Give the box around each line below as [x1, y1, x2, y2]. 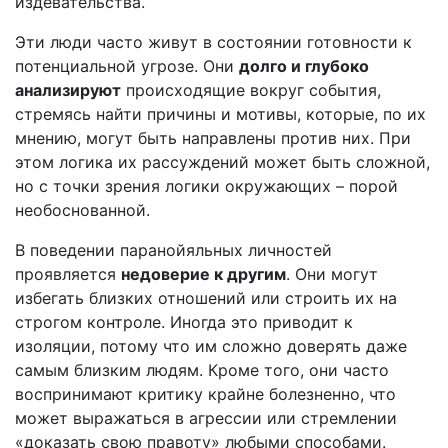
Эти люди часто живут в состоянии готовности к [15, 32, 412, 52]
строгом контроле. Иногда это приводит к [15, 312, 353, 332]
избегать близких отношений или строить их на [15, 288, 397, 308]
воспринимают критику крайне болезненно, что [15, 384, 396, 404]
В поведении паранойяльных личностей [15, 240, 332, 260]
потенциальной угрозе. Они [15, 56, 239, 76]
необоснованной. [15, 200, 150, 220]
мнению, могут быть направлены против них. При [15, 128, 411, 148]
